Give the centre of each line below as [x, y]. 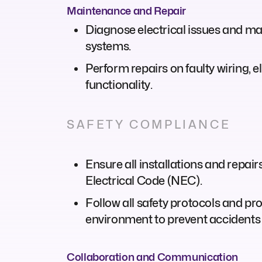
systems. [108, 46]
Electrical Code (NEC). [144, 180]
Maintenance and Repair [127, 11]
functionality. [119, 85]
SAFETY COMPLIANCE [149, 124]
